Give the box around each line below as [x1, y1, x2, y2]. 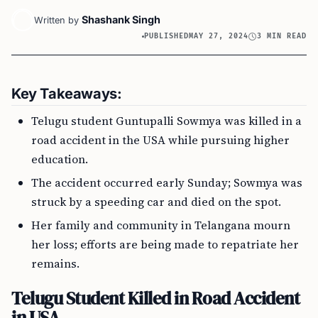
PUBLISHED [144, 32, 190, 40]
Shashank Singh [82, 13, 160, 26]
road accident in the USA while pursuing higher [31, 132, 290, 148]
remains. [31, 256, 79, 271]
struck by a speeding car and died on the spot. [31, 194, 281, 209]
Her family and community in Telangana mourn [31, 217, 290, 233]
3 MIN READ [257, 32, 307, 40]
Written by [34, 15, 79, 26]
